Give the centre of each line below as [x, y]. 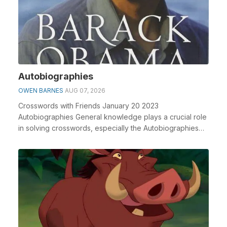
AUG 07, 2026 [85, 90]
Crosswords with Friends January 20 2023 [88, 106]
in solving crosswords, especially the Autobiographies [108, 128]
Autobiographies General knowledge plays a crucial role [112, 117]
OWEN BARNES [41, 90]
